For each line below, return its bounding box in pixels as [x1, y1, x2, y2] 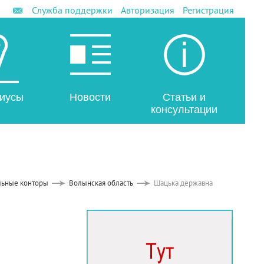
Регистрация [182, 4, 234, 16]
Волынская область [68, 178, 133, 188]
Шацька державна [153, 178, 213, 188]
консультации [150, 104, 217, 115]
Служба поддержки [31, 4, 113, 16]
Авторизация [120, 4, 174, 16]
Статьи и [162, 91, 206, 103]
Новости [70, 91, 111, 103]
